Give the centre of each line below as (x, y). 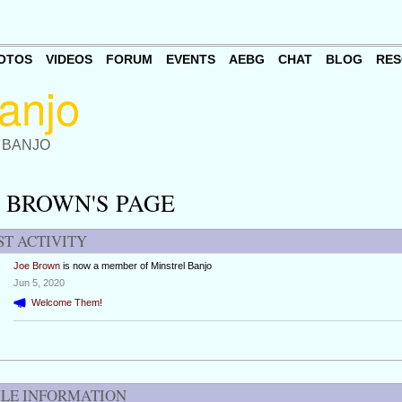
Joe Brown (36, 266)
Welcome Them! (66, 302)
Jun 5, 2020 (39, 283)
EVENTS (190, 60)
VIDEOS (69, 60)
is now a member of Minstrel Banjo (135, 266)
